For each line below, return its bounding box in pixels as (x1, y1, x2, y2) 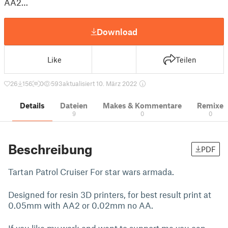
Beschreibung (8, 141, 93, 157)
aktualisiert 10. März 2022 (63, 79, 138, 88)
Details (20, 101, 45, 110)
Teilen (175, 55, 196, 64)
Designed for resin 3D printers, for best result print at (8, 189, 211, 199)
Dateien (60, 101, 88, 110)
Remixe (197, 101, 223, 110)
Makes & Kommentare (103, 101, 182, 110)
